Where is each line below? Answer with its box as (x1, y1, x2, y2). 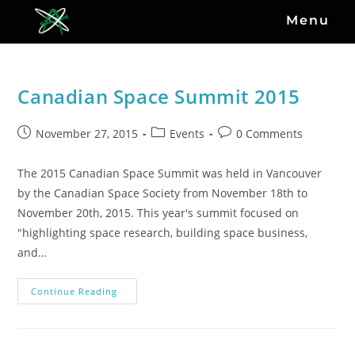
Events (170, 126, 205, 141)
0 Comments (236, 126, 303, 141)
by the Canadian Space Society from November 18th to (17, 185, 308, 200)
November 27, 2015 (36, 126, 139, 141)
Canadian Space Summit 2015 (17, 83, 301, 109)
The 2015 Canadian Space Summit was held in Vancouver (17, 166, 323, 181)
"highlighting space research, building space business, (17, 225, 308, 240)
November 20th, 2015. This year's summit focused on (17, 205, 300, 220)
